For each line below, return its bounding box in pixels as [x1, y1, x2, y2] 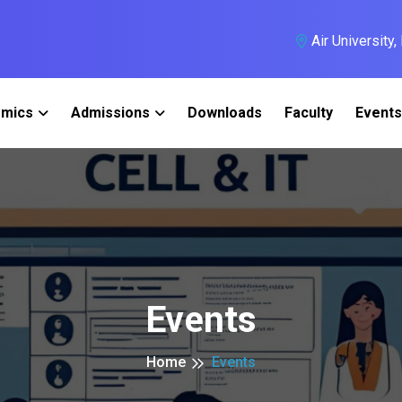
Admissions [71, 104, 150, 121]
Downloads [188, 104, 262, 121]
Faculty [284, 104, 333, 121]
